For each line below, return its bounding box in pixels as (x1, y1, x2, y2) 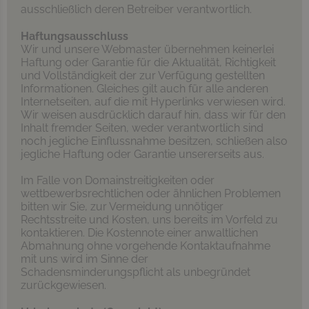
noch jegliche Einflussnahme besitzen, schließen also (21, 134, 288, 148)
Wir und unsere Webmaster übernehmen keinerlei (21, 42, 274, 56)
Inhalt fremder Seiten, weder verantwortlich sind (21, 121, 263, 134)
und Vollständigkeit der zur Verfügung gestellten (21, 68, 265, 82)
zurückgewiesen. (21, 278, 106, 292)
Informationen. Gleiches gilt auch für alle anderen (21, 81, 268, 95)
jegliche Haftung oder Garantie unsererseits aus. (21, 147, 264, 161)
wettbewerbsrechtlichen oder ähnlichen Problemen (21, 186, 281, 200)
